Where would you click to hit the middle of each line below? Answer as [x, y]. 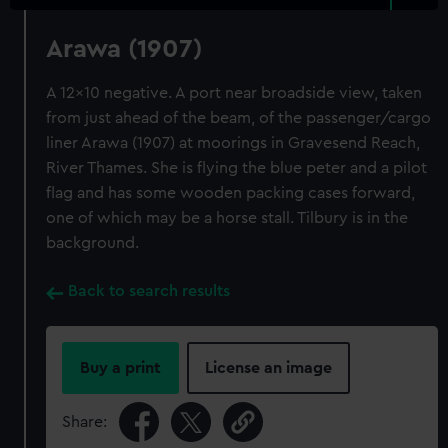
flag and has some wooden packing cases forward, [231, 193]
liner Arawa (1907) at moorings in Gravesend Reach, [233, 143]
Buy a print [121, 368]
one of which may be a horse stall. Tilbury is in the [227, 218]
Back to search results [149, 291]
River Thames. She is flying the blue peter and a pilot [237, 168]
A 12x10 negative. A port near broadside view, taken [234, 93]
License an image [269, 368]
